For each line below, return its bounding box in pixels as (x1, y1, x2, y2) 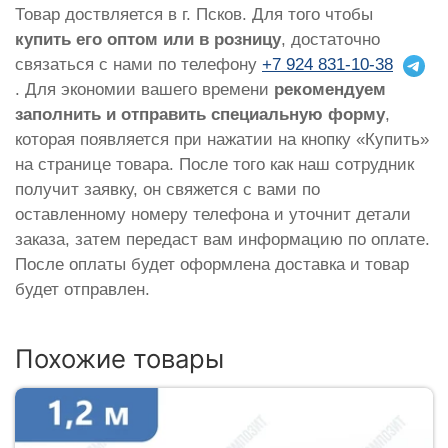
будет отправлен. (15, 280, 150, 300)
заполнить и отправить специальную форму (15, 105, 385, 125)
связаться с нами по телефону (15, 55, 262, 75)
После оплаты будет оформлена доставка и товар (15, 255, 409, 275)
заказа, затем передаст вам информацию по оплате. (15, 230, 430, 250)
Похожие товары (15, 343, 224, 375)
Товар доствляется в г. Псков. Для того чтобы (15, 5, 373, 25)
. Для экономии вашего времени (15, 80, 274, 100)
